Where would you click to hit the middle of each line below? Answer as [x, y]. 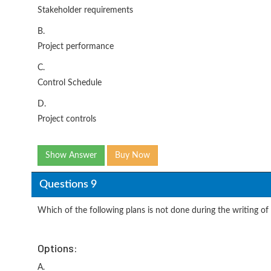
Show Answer [71, 155]
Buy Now [132, 155]
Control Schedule [70, 83]
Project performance [76, 47]
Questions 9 [68, 184]
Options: [57, 248]
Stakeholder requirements [85, 10]
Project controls [67, 119]
